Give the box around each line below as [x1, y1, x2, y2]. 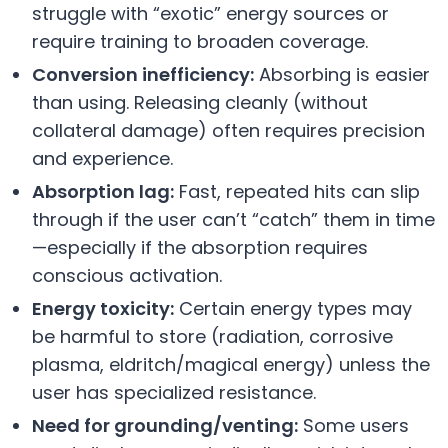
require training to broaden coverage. [32, 28, 368, 54]
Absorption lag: [32, 178, 174, 204]
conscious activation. [32, 262, 222, 288]
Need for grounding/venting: [32, 412, 298, 438]
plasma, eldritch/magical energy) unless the [32, 351, 430, 377]
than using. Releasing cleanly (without [32, 89, 368, 115]
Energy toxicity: [32, 295, 174, 321]
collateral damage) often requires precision [32, 117, 425, 143]
